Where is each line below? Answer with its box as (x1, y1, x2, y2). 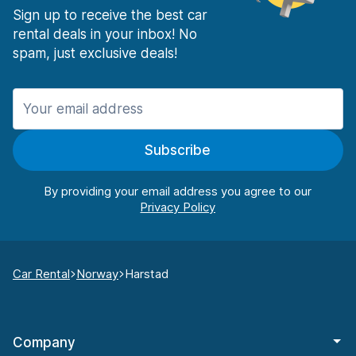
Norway (76, 266, 118, 282)
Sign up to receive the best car (13, 7, 207, 24)
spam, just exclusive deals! (13, 45, 177, 62)
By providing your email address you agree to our (44, 184, 312, 199)
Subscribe (145, 142, 211, 159)
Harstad (125, 266, 168, 282)
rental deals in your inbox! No (13, 26, 197, 43)
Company (13, 335, 75, 351)
